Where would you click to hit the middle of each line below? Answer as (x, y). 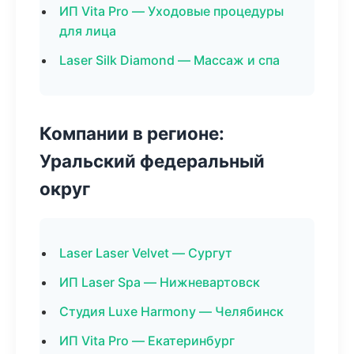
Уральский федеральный (152, 161)
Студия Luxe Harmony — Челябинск (171, 311)
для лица (88, 31)
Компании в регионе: (132, 133)
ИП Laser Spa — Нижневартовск (160, 282)
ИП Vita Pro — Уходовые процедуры (171, 11)
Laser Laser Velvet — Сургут (146, 253)
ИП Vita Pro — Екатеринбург (147, 341)
